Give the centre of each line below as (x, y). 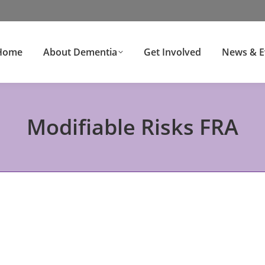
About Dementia (80, 52)
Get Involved (172, 52)
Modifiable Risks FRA (132, 127)
